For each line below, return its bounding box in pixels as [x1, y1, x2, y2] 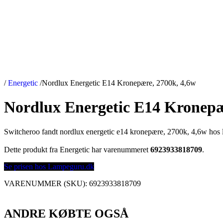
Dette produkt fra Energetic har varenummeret [4, 145, 150, 154]
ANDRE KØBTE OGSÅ [4, 207, 128, 220]
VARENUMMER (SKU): [4, 179, 89, 188]
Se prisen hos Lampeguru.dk [4, 162, 94, 171]
